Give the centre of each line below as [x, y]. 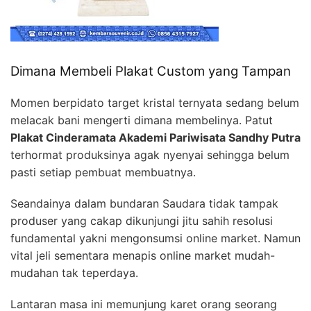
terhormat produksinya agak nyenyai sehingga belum [150, 154]
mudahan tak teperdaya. [74, 272]
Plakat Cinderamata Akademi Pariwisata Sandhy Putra [155, 137]
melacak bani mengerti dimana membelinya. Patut [142, 120]
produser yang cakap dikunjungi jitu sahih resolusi [142, 220]
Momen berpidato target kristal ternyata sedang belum [155, 102]
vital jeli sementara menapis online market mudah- [143, 255]
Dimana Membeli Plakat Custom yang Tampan [151, 71]
